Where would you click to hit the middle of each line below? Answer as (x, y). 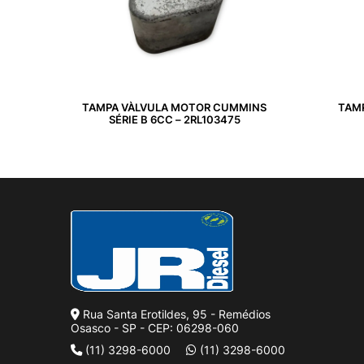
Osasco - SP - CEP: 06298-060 (155, 327)
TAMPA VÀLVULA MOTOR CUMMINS (174, 107)
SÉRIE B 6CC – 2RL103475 (174, 119)
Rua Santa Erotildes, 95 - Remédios (175, 314)
